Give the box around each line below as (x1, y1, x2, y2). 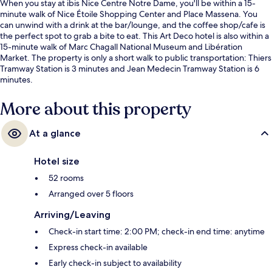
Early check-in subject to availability (49, 257, 182, 269)
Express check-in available (49, 242, 148, 253)
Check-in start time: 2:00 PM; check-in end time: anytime (49, 226, 265, 237)
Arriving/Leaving (34, 209, 110, 221)
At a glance (29, 127, 81, 140)
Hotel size (34, 155, 80, 168)
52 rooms (49, 172, 84, 184)
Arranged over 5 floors (49, 188, 134, 200)
